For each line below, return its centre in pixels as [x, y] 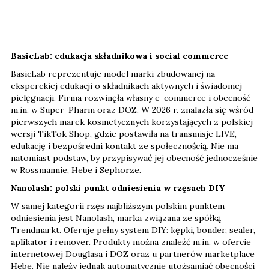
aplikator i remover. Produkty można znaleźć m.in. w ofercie [131, 242]
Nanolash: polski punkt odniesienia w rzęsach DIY [118, 188]
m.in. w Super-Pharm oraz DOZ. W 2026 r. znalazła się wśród [132, 110]
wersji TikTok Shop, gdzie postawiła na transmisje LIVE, [124, 134]
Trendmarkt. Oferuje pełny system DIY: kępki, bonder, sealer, [133, 230]
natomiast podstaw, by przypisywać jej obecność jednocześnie [134, 158]
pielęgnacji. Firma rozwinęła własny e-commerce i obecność [131, 98]
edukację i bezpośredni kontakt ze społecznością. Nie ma [125, 146]
